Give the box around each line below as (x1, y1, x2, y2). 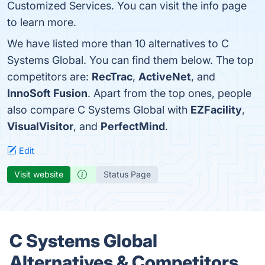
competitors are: (7, 70, 92, 83)
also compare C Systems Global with (7, 104, 190, 116)
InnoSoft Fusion (7, 87, 88, 99)
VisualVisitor (7, 120, 73, 132)
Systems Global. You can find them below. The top (7, 54, 254, 66)
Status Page (104, 169, 151, 179)
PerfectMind (101, 120, 165, 132)
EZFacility (190, 104, 242, 116)
